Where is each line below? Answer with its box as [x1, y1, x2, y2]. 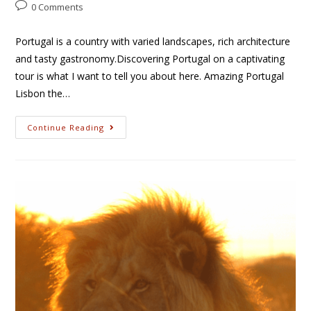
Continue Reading [27, 122, 105, 133]
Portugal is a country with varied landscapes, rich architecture [15, 35, 291, 49]
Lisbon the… [15, 87, 71, 101]
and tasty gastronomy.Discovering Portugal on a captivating [15, 52, 285, 66]
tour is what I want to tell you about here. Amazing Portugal [15, 69, 285, 83]
